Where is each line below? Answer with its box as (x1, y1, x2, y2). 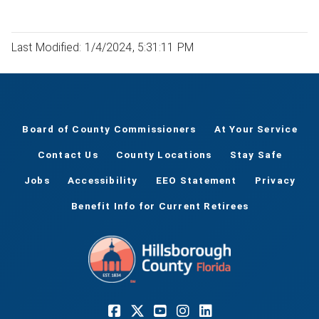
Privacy (254, 174, 296, 187)
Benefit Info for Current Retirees (71, 200, 249, 212)
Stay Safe (229, 149, 283, 161)
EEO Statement (155, 174, 237, 187)
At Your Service (214, 123, 298, 135)
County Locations (116, 149, 212, 161)
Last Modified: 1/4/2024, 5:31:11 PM (11, 40, 194, 54)
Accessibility (68, 174, 138, 187)
